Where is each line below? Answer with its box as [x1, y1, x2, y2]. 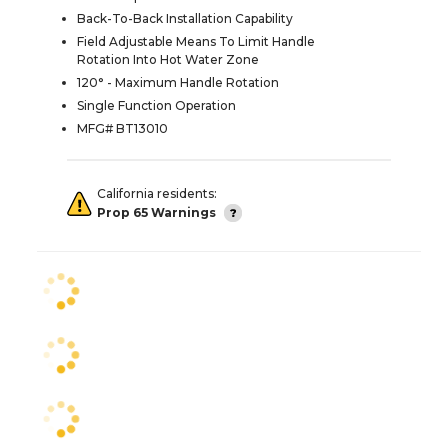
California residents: [97, 186, 217, 202]
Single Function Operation [77, 98, 236, 114]
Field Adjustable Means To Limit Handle [77, 34, 315, 50]
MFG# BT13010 [77, 121, 168, 137]
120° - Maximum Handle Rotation [77, 75, 279, 91]
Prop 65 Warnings [97, 204, 216, 220]
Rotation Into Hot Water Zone [77, 52, 259, 68]
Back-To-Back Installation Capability [77, 11, 293, 27]
